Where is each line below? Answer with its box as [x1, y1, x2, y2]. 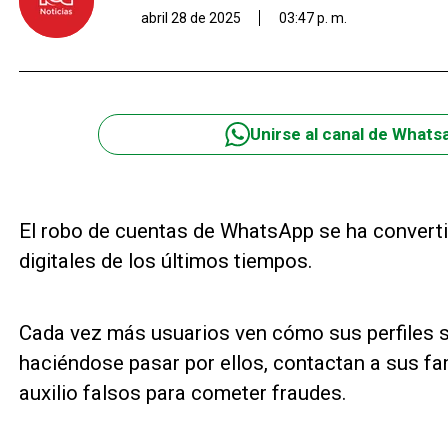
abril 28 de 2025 [140, 9, 241, 26]
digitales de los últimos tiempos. [18, 248, 313, 273]
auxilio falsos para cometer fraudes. [18, 381, 347, 406]
